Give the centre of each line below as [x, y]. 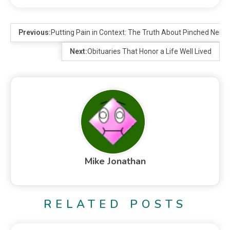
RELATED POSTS [115, 205]
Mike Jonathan [115, 161]
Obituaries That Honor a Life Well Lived [149, 52]
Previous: [35, 33]
